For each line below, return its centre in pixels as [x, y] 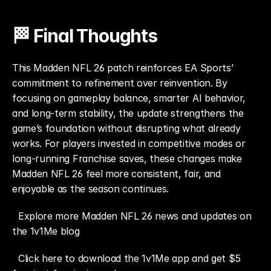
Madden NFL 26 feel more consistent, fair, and [116, 174]
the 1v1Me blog [46, 231]
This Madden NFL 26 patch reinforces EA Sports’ [123, 68]
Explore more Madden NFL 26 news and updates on [135, 216]
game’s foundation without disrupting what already [126, 128]
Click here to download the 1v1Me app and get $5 [129, 258]
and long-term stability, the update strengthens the [128, 113]
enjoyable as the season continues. [91, 189]
